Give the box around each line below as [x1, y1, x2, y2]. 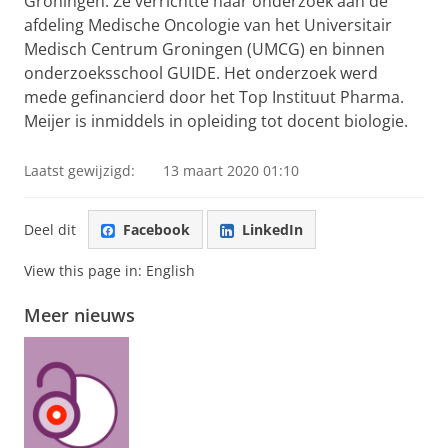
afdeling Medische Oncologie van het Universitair [24, 14, 392, 36]
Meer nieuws [24, 303, 135, 328]
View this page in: [24, 261, 146, 281]
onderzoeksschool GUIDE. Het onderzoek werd [24, 62, 378, 84]
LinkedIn [242, 219, 303, 239]
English [146, 261, 195, 281]
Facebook [123, 219, 190, 239]
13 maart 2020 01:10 [163, 161, 299, 180]
